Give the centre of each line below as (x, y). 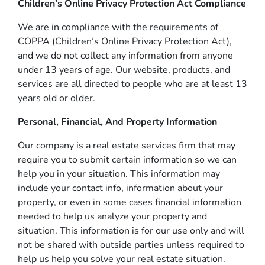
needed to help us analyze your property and (112, 216)
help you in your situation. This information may (119, 174)
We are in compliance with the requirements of (118, 27)
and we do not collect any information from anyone (125, 56)
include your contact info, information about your (120, 188)
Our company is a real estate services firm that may (127, 146)
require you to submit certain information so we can (127, 160)
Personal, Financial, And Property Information (117, 122)
